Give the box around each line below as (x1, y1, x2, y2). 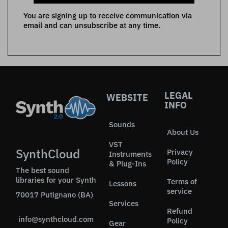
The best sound (16, 165, 69, 176)
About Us (167, 127, 198, 137)
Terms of (167, 177, 197, 187)
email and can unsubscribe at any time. (23, 20, 160, 31)
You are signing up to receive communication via (23, 11, 192, 21)
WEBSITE (106, 92, 148, 104)
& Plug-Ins (109, 159, 146, 169)
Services (109, 198, 138, 209)
